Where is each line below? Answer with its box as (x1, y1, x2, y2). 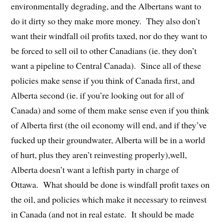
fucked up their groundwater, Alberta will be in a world (11, 133, 206, 146)
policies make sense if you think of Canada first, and (11, 74, 195, 86)
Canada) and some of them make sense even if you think (11, 104, 210, 116)
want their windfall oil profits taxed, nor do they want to (11, 29, 208, 42)
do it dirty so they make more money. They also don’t (11, 14, 201, 27)
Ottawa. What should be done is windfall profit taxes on (11, 178, 210, 190)
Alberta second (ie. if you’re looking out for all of (11, 89, 184, 101)
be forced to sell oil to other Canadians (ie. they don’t (11, 44, 197, 56)
